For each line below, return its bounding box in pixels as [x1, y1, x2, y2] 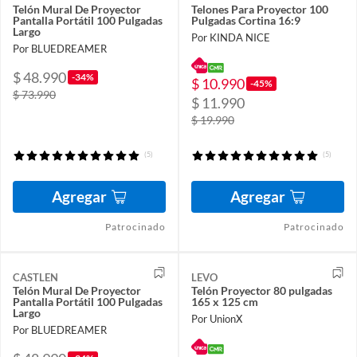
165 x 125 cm [191, 294, 258, 308]
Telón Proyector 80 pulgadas [191, 283, 332, 297]
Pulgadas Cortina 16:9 [191, 13, 300, 27]
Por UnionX [191, 312, 242, 325]
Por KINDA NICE [191, 30, 270, 44]
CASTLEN [13, 270, 58, 284]
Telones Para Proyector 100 [191, 2, 328, 16]
